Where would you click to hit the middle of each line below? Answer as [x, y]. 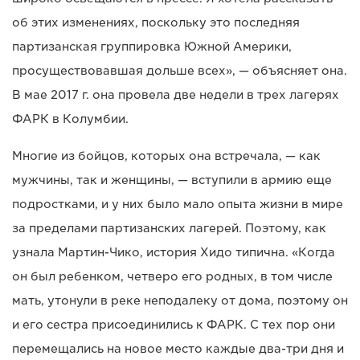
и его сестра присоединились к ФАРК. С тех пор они [174, 324]
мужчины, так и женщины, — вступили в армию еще [172, 180]
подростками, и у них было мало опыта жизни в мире [178, 204]
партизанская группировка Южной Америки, [152, 46]
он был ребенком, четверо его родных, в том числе [172, 276]
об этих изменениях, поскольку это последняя [156, 22]
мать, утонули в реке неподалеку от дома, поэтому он [180, 300]
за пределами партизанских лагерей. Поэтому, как [169, 228]
